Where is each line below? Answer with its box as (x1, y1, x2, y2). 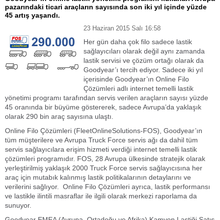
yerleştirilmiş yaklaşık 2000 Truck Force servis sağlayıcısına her (5, 164, 202, 172)
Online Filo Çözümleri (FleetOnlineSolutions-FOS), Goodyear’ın (5, 127, 202, 135)
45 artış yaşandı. (5, 11, 60, 19)
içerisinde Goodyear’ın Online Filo (83, 75, 189, 83)
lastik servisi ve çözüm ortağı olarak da (83, 56, 204, 64)
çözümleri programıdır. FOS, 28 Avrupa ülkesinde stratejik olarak (5, 155, 205, 163)
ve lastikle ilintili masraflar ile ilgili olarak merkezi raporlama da (5, 192, 197, 200)
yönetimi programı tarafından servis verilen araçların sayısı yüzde (5, 94, 208, 102)
